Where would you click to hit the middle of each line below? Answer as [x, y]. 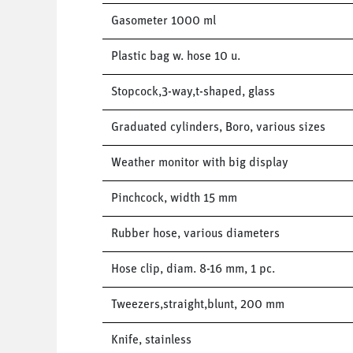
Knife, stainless [151, 340]
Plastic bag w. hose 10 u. [175, 56]
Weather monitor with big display [199, 163]
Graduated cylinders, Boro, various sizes [218, 127]
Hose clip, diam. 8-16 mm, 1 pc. [193, 269]
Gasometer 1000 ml [163, 21]
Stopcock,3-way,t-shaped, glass [193, 92]
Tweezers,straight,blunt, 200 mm [197, 305]
